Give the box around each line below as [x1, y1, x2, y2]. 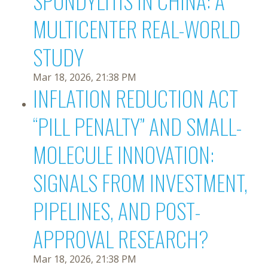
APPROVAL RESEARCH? [33, 223, 209, 254]
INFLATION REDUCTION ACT [33, 82, 238, 114]
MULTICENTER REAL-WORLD [33, 13, 240, 44]
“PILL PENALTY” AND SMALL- [33, 110, 242, 142]
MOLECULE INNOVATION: [33, 138, 214, 170]
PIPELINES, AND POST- [33, 194, 200, 226]
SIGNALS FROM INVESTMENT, [33, 166, 248, 198]
